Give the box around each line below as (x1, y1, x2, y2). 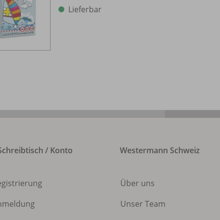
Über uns (120, 177, 155, 189)
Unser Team (120, 198, 165, 209)
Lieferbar (68, 4, 102, 15)
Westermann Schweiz (120, 144, 200, 156)
